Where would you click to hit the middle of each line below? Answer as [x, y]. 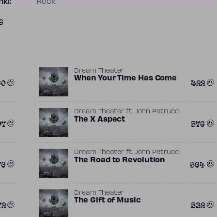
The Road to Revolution [120, 160]
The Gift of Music [108, 201]
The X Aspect [100, 120]
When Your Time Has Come [126, 78]
